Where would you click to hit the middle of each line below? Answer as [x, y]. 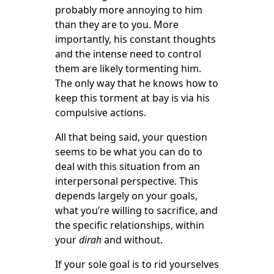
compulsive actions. [100, 113]
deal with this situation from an [127, 166]
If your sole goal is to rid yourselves [137, 264]
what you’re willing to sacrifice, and [136, 210]
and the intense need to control [128, 54]
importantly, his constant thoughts [135, 39]
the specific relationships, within [129, 225]
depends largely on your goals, [126, 196]
